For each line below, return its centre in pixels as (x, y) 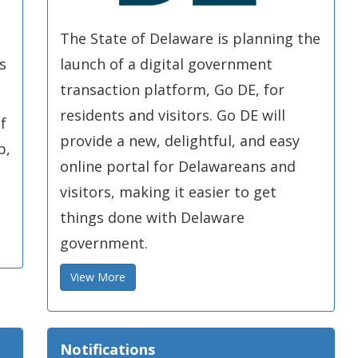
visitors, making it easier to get (168, 192)
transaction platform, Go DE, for (172, 89)
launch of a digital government (166, 64)
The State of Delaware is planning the (190, 38)
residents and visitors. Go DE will (173, 115)
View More (98, 277)
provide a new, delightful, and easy (180, 141)
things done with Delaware (152, 217)
